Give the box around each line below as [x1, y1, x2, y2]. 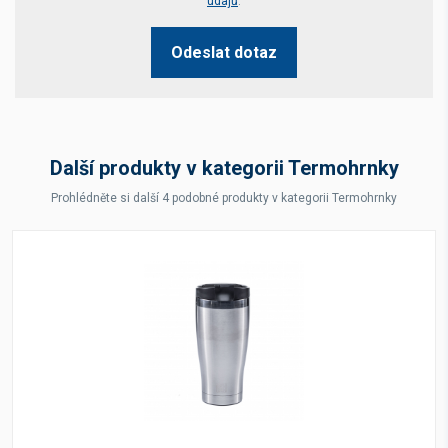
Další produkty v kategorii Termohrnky [49, 156, 399, 180]
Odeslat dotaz [171, 43, 277, 62]
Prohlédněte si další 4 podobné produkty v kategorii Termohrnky [51, 191, 397, 205]
